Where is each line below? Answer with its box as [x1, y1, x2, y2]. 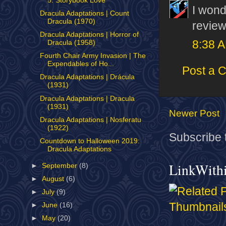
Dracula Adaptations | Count [39, 10, 129, 17]
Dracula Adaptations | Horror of [39, 31, 139, 39]
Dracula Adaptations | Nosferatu [39, 116, 141, 124]
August [42, 175, 67, 183]
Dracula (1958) [47, 39, 95, 47]
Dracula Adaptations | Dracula [39, 94, 135, 102]
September [42, 161, 80, 169]
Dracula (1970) [47, 18, 95, 25]
